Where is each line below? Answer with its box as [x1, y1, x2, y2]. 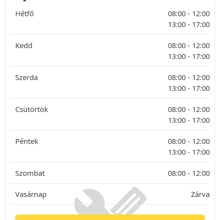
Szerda [15, 72, 38, 82]
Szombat [15, 168, 45, 178]
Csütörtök [15, 104, 48, 114]
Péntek [15, 136, 38, 146]
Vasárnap [15, 189, 47, 199]
